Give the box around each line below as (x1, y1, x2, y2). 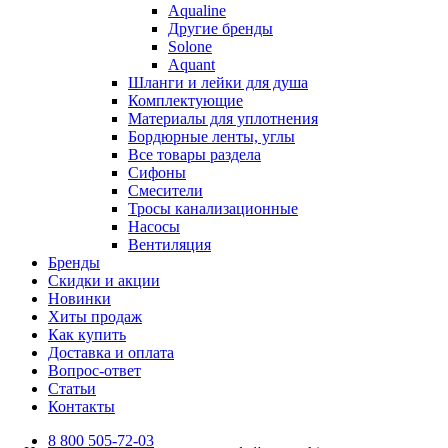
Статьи (48, 379, 96, 397)
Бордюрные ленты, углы (128, 127, 295, 145)
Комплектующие (128, 91, 243, 109)
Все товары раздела (128, 145, 261, 163)
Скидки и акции (48, 271, 160, 289)
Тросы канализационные (128, 199, 298, 217)
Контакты (48, 397, 115, 415)
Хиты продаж (48, 307, 142, 325)
